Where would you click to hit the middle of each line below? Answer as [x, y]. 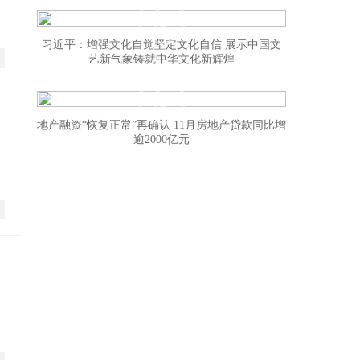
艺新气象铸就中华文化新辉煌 [162, 59]
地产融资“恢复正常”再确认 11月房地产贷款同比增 [162, 125]
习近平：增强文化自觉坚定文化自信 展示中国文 [162, 45]
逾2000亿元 [162, 139]
